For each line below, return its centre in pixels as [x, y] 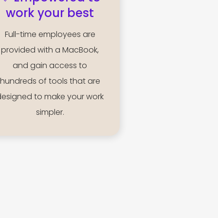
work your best [50, 13]
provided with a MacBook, [50, 50]
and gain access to [50, 66]
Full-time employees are [50, 35]
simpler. [50, 112]
